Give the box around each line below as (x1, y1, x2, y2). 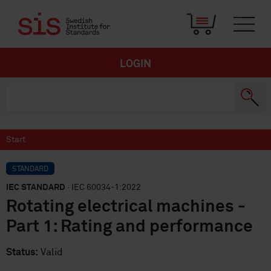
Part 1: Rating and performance (6, 218, 253, 235)
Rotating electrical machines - (6, 198, 246, 215)
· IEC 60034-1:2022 (65, 183, 141, 192)
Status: (6, 247, 38, 257)
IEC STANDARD (6, 183, 65, 192)
